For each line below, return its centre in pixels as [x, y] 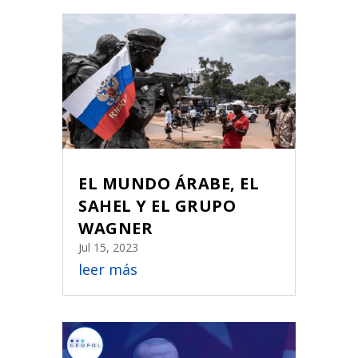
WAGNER [116, 228]
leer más [108, 269]
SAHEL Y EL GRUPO [157, 205]
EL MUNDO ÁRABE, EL [169, 183]
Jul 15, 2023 [109, 247]
